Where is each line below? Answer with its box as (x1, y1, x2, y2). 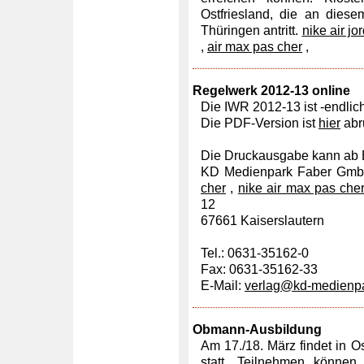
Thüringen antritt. (201, 24, 302, 37)
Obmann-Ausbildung (193, 323, 322, 336)
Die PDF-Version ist (201, 116, 318, 130)
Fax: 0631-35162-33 (201, 262, 318, 276)
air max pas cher (207, 40, 302, 54)
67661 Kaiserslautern (201, 214, 324, 227)
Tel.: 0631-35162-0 (201, 246, 309, 260)
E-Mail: (201, 279, 245, 292)
